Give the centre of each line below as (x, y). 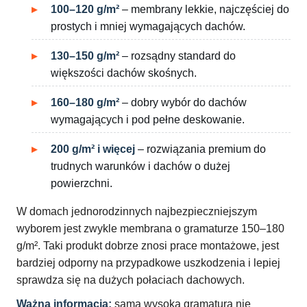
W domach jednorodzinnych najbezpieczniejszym (137, 212)
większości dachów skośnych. (124, 73)
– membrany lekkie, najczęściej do (204, 10)
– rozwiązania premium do (200, 149)
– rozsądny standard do (177, 56)
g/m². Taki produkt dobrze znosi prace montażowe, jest (148, 246)
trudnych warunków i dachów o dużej (140, 167)
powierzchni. (82, 184)
